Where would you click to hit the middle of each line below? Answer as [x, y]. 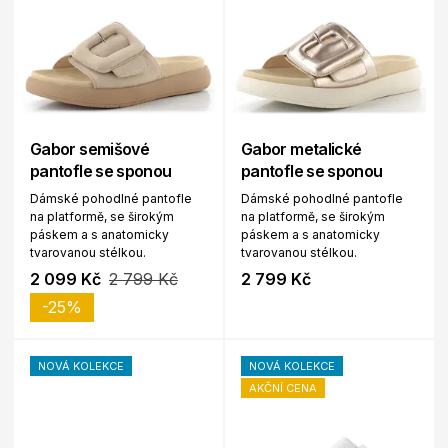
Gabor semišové [90, 149]
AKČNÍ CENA [283, 388]
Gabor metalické [301, 149]
